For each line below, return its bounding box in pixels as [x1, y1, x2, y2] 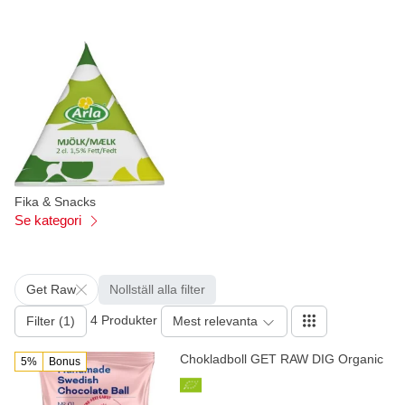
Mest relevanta [173, 314, 258, 329]
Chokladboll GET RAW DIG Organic [180, 352, 384, 367]
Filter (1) [26, 314, 75, 329]
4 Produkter [90, 313, 157, 328]
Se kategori [14, 212, 85, 229]
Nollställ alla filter [109, 282, 205, 297]
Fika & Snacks [14, 194, 96, 210]
